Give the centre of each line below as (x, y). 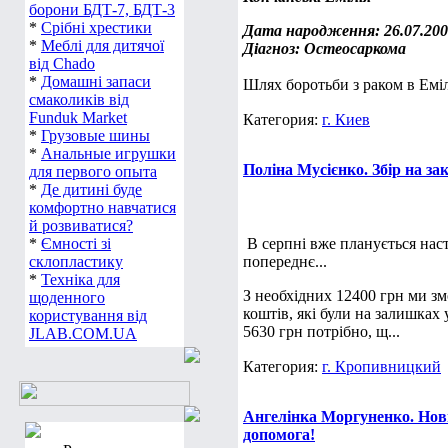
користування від (88, 315)
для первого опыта (93, 171)
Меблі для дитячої (102, 45)
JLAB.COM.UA (83, 333)
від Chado (62, 63)
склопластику (76, 261)
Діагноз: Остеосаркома (326, 48)
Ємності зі (76, 243)
